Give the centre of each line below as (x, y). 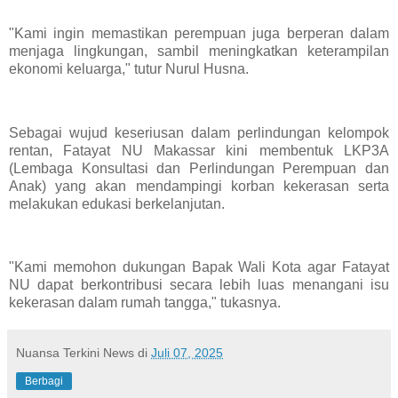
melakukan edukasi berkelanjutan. (117, 203)
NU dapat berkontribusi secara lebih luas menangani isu (199, 285)
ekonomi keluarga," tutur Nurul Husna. (129, 69)
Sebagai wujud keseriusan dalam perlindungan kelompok (199, 132)
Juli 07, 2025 (187, 353)
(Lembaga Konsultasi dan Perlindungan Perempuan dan (199, 168)
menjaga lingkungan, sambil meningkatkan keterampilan (199, 52)
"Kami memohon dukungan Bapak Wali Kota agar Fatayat (199, 267)
